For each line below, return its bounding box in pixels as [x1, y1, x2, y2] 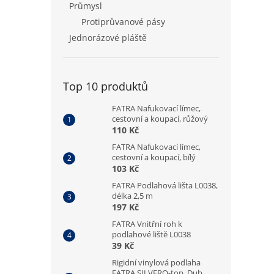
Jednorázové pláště [69, 32, 147, 43]
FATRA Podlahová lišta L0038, [112, 180, 218, 191]
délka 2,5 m [112, 190, 153, 201]
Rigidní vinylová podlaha [112, 257, 201, 268]
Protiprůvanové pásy [81, 16, 165, 28]
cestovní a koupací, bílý [112, 152, 196, 163]
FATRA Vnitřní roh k [112, 218, 182, 229]
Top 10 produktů [63, 79, 148, 94]
